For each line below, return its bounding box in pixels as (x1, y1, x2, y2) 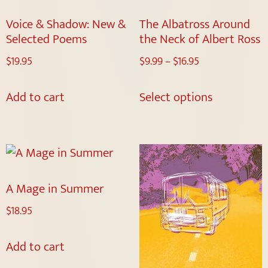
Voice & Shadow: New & (6, 13, 126, 35)
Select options (139, 87, 212, 108)
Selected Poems (6, 28, 87, 50)
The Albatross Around (139, 13, 250, 35)
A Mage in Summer (6, 178, 104, 199)
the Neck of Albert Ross (139, 28, 260, 50)
